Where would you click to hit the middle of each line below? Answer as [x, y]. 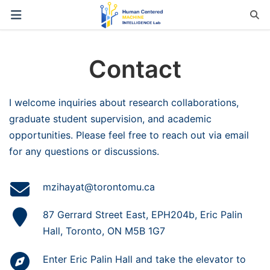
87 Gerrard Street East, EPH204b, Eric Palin [142, 215]
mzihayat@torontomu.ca [99, 187]
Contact [135, 69]
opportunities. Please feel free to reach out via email [129, 135]
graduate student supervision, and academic [110, 118]
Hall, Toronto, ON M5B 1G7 [104, 231]
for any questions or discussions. [84, 151]
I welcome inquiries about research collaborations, [124, 102]
